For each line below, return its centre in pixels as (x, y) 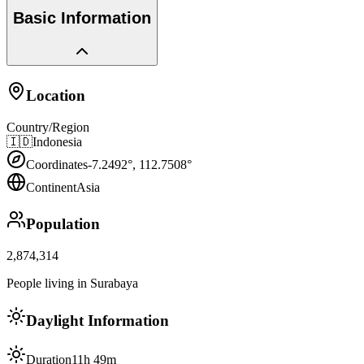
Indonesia (57, 141)
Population (63, 224)
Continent (51, 187)
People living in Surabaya (72, 283)
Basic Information (82, 18)
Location (56, 95)
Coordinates (57, 164)
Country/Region (48, 127)
